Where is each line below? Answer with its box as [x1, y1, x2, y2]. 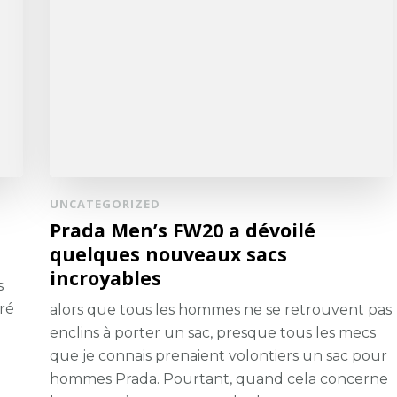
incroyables [50, 264, 162, 291]
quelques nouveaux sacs [50, 240, 288, 267]
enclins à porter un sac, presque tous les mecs [50, 323, 377, 341]
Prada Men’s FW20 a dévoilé [50, 216, 316, 243]
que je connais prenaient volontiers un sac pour [50, 346, 388, 364]
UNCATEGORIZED [50, 195, 161, 212]
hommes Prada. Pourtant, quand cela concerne [50, 370, 389, 387]
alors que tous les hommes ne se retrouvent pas [50, 300, 393, 318]
